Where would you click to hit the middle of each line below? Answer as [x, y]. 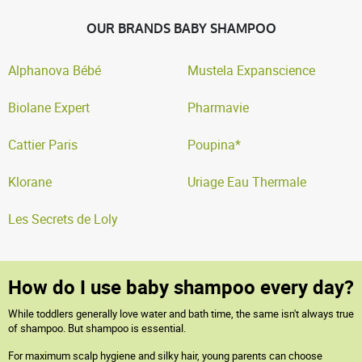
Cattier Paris [43, 145]
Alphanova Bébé [55, 70]
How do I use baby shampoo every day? [181, 287]
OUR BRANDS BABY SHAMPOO [181, 29]
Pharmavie [218, 107]
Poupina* [214, 145]
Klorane [30, 182]
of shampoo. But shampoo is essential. [97, 328]
